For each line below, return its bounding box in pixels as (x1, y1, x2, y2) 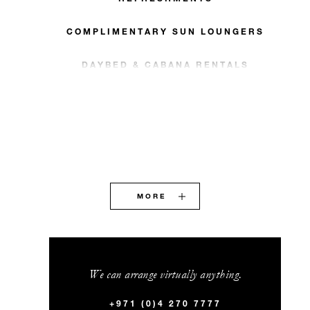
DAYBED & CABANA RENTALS (82, 59, 249, 71)
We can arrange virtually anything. (88, 267, 242, 282)
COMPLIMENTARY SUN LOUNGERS (66, 26, 264, 37)
